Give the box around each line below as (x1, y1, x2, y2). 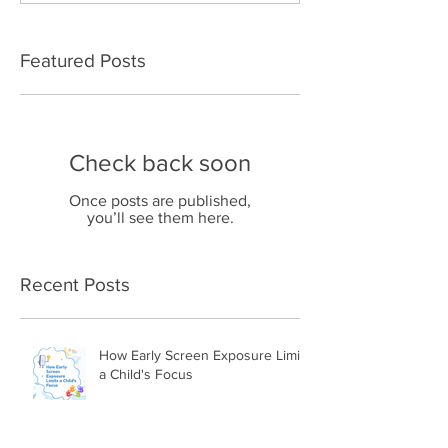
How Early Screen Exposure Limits (99, 347, 311, 363)
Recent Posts (20, 274, 130, 295)
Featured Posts (20, 50, 146, 71)
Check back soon (69, 149, 251, 176)
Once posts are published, (69, 192, 251, 209)
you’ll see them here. (86, 209, 234, 226)
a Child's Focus (99, 366, 193, 382)
